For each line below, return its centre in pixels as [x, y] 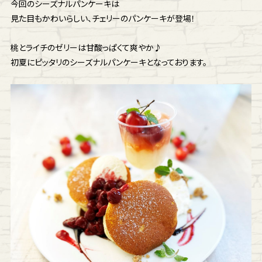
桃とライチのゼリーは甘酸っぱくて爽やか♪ [86, 47]
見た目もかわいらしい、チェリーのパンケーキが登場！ [103, 18]
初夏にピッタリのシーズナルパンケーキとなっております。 [108, 62]
